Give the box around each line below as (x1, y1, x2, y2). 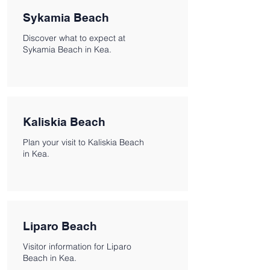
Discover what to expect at (23, 33, 125, 43)
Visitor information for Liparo (23, 241, 131, 252)
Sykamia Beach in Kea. (23, 44, 111, 55)
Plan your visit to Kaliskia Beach (23, 137, 144, 148)
